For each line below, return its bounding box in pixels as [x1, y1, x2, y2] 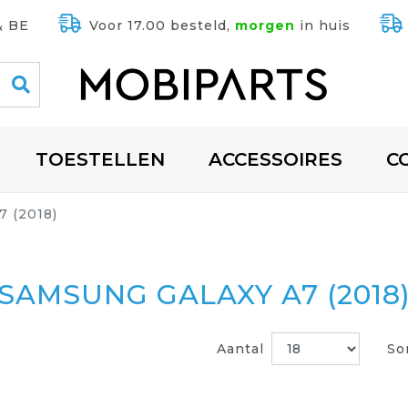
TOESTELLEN [35, 148, 165, 170]
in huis [294, 17, 351, 34]
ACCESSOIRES [208, 148, 342, 170]
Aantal [217, 341, 264, 358]
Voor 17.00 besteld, [88, 17, 235, 34]
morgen [234, 17, 295, 34]
